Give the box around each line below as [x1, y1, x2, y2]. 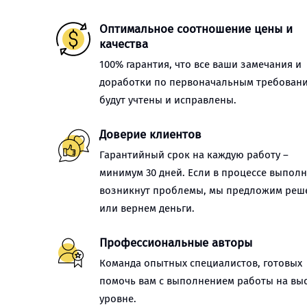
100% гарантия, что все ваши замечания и [99, 58, 302, 71]
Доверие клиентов [99, 127, 201, 142]
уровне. [99, 293, 136, 305]
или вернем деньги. [99, 202, 195, 214]
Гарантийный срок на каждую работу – [99, 149, 288, 161]
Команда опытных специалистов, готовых [99, 257, 302, 269]
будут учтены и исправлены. [99, 94, 236, 106]
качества [99, 37, 148, 51]
